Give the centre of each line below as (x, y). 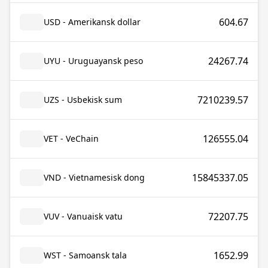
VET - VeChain (71, 138)
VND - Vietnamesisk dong (94, 177)
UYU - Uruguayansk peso (93, 61)
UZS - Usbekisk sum (83, 100)
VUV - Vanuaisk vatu (83, 216)
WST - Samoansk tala (85, 255)
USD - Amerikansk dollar (92, 22)
